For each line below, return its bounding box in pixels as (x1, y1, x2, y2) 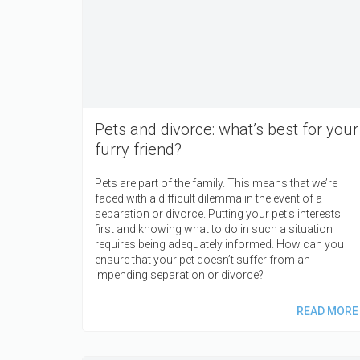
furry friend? (95, 139, 182, 159)
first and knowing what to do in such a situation (95, 222, 333, 235)
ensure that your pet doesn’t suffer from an (95, 252, 310, 266)
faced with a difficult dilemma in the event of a (95, 191, 322, 205)
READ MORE (296, 304, 358, 317)
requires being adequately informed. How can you (95, 237, 344, 251)
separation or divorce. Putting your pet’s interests (95, 207, 341, 220)
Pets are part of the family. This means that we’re (95, 176, 337, 190)
